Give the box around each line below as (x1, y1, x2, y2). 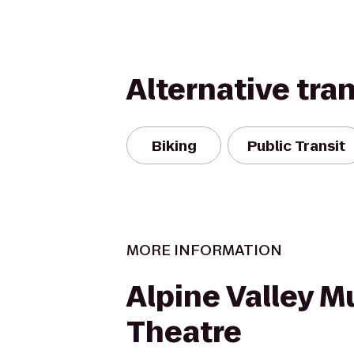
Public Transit (247, 135, 345, 156)
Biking (151, 135, 197, 156)
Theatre (126, 312, 242, 352)
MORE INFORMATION (126, 240, 282, 260)
